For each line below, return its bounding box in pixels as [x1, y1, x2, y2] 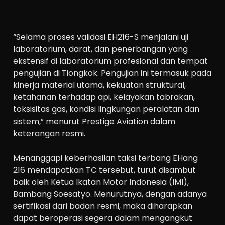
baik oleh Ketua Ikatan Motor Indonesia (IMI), [13, 176, 189, 188]
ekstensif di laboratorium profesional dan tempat [13, 55, 208, 67]
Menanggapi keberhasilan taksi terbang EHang [13, 152, 198, 164]
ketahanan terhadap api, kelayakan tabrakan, [13, 91, 195, 103]
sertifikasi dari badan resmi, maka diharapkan [13, 200, 193, 212]
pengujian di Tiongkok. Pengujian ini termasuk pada [13, 67, 212, 79]
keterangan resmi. [13, 127, 86, 139]
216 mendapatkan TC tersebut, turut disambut [13, 164, 196, 176]
